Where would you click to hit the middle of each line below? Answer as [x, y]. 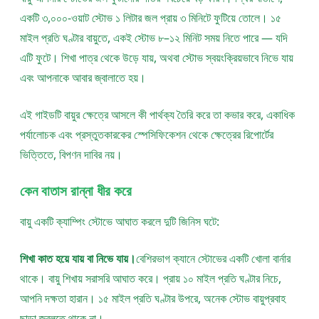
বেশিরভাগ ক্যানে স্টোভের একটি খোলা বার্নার [213, 259]
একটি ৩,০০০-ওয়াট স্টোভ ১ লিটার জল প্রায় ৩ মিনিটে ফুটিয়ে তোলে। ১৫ [151, 18]
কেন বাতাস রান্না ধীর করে [76, 191]
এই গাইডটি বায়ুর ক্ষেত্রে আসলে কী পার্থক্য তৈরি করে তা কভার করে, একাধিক [157, 115]
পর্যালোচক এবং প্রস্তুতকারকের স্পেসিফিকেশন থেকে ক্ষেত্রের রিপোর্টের [147, 135]
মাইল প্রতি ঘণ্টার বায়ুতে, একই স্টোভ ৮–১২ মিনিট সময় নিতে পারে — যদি [154, 38]
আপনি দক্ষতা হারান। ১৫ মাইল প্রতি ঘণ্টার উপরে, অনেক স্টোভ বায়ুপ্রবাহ [153, 299]
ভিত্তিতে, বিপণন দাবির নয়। [71, 155]
